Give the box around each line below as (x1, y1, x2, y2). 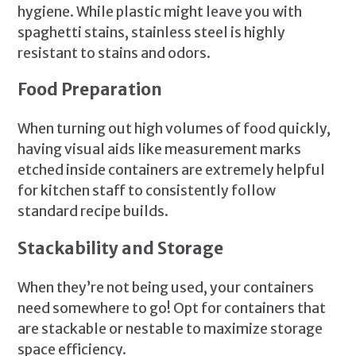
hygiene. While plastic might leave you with (17, 2, 303, 21)
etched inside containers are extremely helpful (17, 161, 326, 180)
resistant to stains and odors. (17, 44, 211, 62)
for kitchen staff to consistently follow (17, 182, 277, 200)
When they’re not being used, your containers (17, 278, 315, 296)
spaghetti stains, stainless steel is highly (17, 23, 286, 41)
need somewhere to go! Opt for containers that (17, 299, 327, 317)
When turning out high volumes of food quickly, (17, 120, 331, 138)
